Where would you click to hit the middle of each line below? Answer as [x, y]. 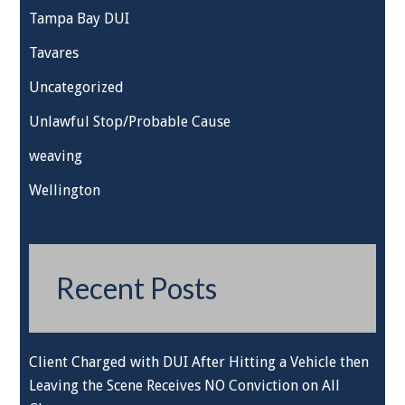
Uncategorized [77, 87]
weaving [56, 156]
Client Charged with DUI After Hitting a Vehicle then [199, 362]
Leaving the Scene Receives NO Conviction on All [185, 386]
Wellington [65, 190]
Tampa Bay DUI [80, 19]
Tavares [54, 53]
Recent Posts [137, 288]
